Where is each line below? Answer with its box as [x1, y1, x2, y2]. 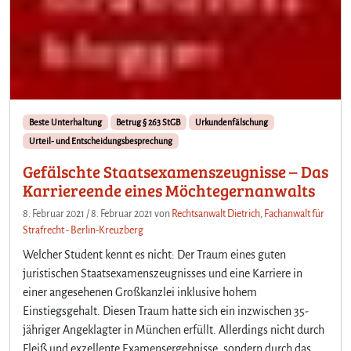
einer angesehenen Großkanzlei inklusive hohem [23, 285, 257, 299]
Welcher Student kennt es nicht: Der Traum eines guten [23, 248, 286, 261]
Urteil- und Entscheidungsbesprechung [28, 136, 172, 146]
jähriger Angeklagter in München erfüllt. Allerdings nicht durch [23, 323, 324, 336]
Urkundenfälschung [194, 117, 268, 127]
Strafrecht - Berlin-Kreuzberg [23, 224, 143, 236]
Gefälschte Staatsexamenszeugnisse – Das [23, 160, 328, 183]
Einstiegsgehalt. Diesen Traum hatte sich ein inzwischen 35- [23, 304, 309, 317]
